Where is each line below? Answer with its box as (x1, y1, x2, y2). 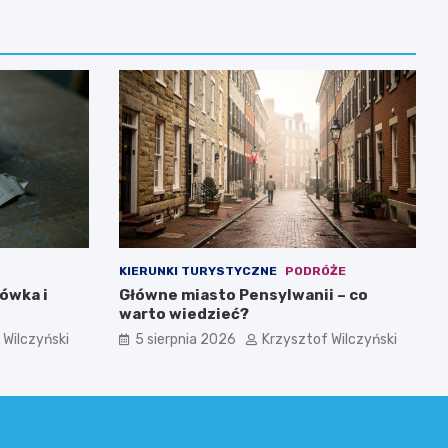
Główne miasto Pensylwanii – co (118, 286, 368, 305)
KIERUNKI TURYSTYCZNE (118, 264, 277, 279)
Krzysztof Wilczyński (261, 331, 397, 349)
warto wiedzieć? (118, 305, 249, 324)
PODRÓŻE (284, 264, 346, 279)
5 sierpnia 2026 (134, 331, 236, 349)
